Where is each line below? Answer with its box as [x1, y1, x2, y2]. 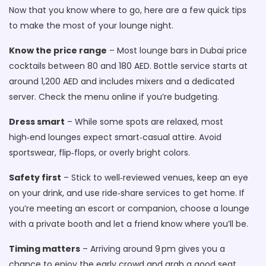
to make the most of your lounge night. [9, 20, 173, 31]
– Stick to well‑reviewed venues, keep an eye [61, 172, 248, 183]
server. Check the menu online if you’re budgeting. [9, 91, 219, 103]
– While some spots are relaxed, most [65, 116, 223, 128]
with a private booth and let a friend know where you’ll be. [9, 218, 248, 230]
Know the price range [9, 45, 107, 56]
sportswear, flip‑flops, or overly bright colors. [9, 147, 190, 159]
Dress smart [9, 116, 65, 128]
